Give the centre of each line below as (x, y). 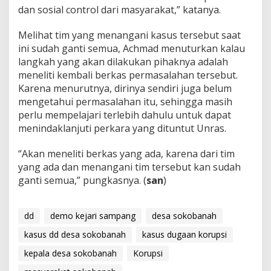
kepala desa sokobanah (70, 253)
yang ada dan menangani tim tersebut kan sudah (129, 167)
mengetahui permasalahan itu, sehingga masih (125, 101)
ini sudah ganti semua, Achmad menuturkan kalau (132, 48)
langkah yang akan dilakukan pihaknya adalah (123, 61)
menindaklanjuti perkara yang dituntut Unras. (122, 128)
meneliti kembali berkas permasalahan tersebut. (128, 75)
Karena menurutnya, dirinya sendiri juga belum (125, 88)
